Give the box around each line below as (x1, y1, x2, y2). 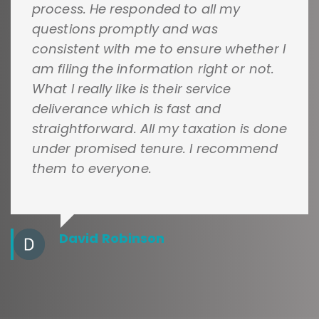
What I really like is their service (32, 79, 231, 98)
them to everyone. (32, 159, 152, 177)
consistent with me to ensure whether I (32, 39, 286, 58)
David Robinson (59, 229, 165, 247)
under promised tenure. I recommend (32, 139, 278, 157)
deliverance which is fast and (32, 99, 221, 117)
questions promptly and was (32, 19, 218, 38)
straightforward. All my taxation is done (32, 119, 288, 137)
